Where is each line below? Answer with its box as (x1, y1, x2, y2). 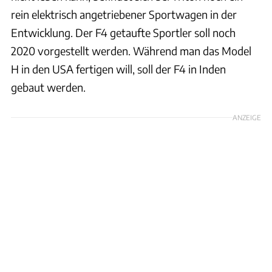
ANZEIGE (233, 112, 261, 121)
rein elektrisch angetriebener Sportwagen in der (11, 7, 237, 21)
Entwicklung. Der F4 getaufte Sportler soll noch (11, 25, 236, 39)
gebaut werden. (11, 80, 86, 94)
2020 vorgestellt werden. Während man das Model (11, 43, 251, 58)
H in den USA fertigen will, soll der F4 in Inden (11, 61, 226, 76)
